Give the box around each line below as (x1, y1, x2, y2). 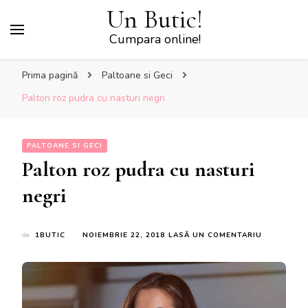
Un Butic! (107, 4, 203, 35)
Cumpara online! (109, 31, 201, 47)
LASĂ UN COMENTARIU (168, 230, 262, 240)
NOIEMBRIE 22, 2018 (82, 230, 165, 240)
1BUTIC (35, 230, 65, 240)
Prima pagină (22, 69, 78, 82)
